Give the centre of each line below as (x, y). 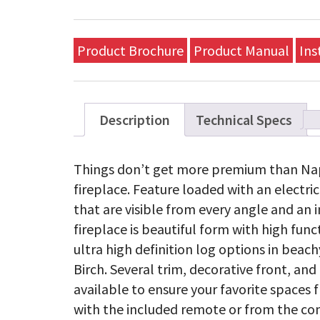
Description (135, 119)
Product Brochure (131, 50)
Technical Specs (244, 119)
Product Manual (242, 50)
